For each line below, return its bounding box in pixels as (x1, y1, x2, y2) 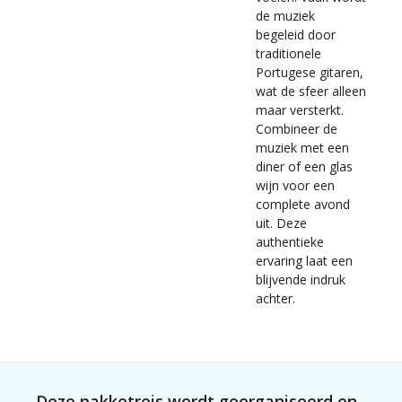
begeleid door (256, 26, 336, 43)
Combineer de (256, 120, 337, 137)
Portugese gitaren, (256, 64, 363, 81)
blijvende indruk (256, 271, 345, 288)
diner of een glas (256, 158, 353, 175)
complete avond (256, 196, 350, 213)
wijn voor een (256, 177, 335, 194)
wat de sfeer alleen (256, 83, 366, 100)
